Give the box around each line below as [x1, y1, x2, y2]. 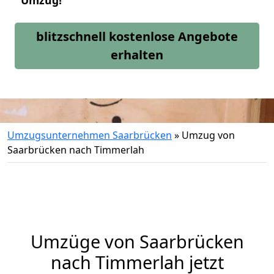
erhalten [111, 46, 163, 63]
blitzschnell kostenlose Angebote [36, 28, 238, 45]
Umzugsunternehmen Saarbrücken [7, 128, 172, 142]
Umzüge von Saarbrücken [30, 229, 244, 253]
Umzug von [182, 128, 235, 142]
